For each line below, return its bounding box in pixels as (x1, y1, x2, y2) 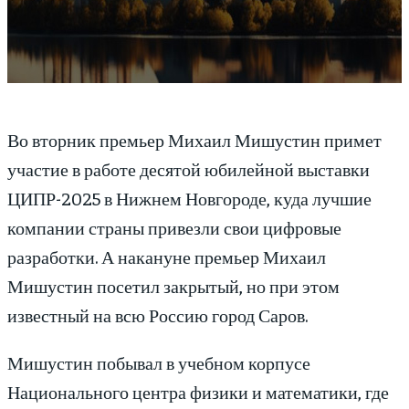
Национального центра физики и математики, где (7, 380, 389, 404)
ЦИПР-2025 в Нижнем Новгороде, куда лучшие (7, 186, 372, 210)
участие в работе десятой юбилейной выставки (7, 157, 370, 181)
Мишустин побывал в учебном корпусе (7, 351, 310, 374)
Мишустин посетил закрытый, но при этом (7, 274, 340, 298)
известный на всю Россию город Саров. (7, 303, 308, 327)
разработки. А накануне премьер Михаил (7, 245, 326, 268)
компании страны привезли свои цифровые (7, 215, 341, 239)
